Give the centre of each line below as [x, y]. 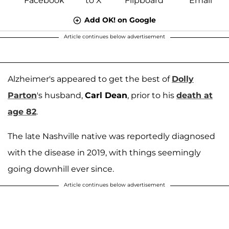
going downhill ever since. [61, 169]
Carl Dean [106, 95]
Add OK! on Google [120, 20]
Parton [22, 95]
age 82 [22, 111]
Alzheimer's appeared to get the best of [90, 79]
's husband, [61, 95]
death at [194, 95]
